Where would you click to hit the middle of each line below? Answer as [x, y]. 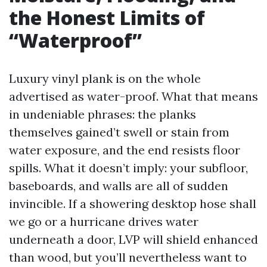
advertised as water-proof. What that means [133, 96]
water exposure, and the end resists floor [125, 150]
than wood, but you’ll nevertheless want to [128, 257]
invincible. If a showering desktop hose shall [133, 204]
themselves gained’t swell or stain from [119, 132]
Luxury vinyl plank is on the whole [105, 78]
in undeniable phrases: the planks [103, 114]
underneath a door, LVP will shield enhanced [133, 239]
